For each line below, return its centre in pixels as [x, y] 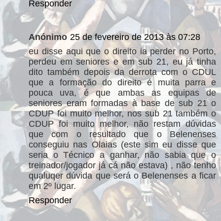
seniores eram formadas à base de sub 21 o [122, 103]
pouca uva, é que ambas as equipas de [122, 92]
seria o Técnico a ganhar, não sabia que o [122, 155]
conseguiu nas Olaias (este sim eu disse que [122, 144]
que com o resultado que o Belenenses [122, 134]
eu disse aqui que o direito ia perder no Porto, [122, 51]
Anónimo [48, 37]
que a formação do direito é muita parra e [122, 82]
